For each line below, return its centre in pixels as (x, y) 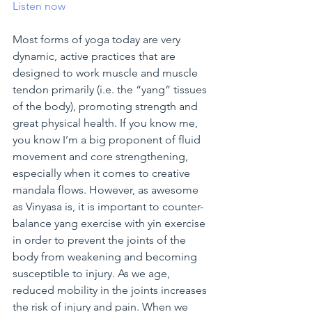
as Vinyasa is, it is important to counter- (108, 207)
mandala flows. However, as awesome (107, 190)
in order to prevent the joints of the (101, 240)
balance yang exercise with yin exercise (110, 224)
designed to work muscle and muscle (107, 73)
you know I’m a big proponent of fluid (108, 140)
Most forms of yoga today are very (98, 40)
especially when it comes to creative (103, 173)
